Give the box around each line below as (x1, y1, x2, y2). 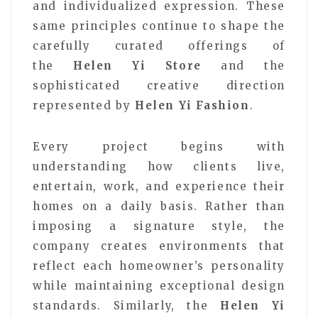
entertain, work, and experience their (33, 179, 285, 193)
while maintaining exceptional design (33, 278, 285, 292)
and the (201, 58, 285, 72)
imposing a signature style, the (33, 219, 285, 233)
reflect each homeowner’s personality (33, 258, 285, 273)
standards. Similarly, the (33, 298, 221, 312)
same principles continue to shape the (33, 18, 285, 33)
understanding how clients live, (33, 159, 285, 173)
